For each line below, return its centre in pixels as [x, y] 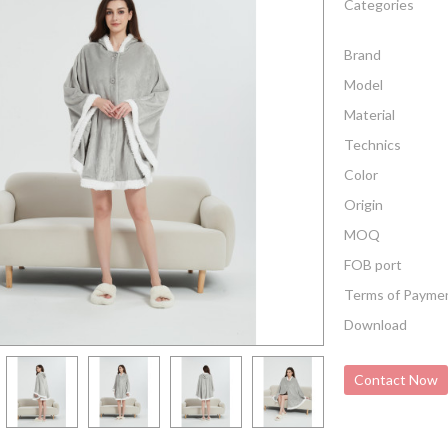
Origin [363, 205]
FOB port [373, 265]
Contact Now [396, 380]
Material [369, 115]
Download [375, 325]
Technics [372, 145]
